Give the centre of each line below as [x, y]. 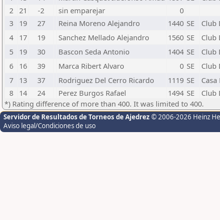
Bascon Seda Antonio [94, 52]
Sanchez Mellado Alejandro [104, 37]
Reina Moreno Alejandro [99, 23]
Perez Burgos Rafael [92, 93]
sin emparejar [82, 10]
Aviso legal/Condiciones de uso [50, 126]
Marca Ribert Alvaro [91, 66]
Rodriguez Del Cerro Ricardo [106, 80]
